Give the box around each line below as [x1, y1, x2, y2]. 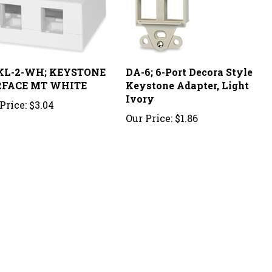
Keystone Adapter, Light [126, 66, 250, 78]
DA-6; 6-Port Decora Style [126, 52, 253, 65]
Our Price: [126, 98, 173, 111]
